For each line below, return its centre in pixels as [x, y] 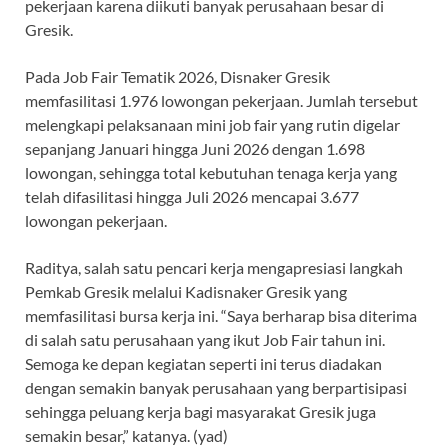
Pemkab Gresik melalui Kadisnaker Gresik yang [186, 291]
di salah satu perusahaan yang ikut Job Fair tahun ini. [205, 339]
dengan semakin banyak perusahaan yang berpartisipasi [216, 387]
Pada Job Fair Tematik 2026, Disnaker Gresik [177, 76]
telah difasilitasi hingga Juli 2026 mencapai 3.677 [192, 196]
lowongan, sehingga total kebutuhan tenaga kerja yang [211, 172]
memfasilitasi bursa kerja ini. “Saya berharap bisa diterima [221, 315]
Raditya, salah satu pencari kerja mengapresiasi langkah [214, 267]
